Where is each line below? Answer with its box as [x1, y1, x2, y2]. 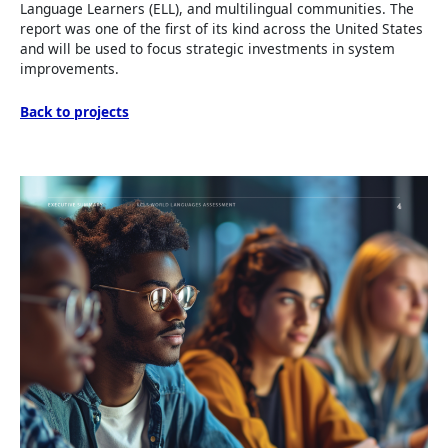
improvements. [20, 58, 119, 78]
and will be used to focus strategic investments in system [20, 38, 395, 58]
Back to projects [20, 102, 129, 122]
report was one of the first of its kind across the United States [20, 18, 423, 38]
